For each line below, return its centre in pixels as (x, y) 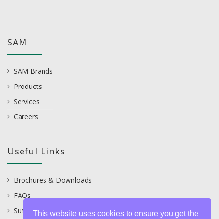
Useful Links (36, 151)
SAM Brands (33, 71)
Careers (26, 116)
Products (28, 86)
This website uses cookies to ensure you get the (116, 213)
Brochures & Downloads (53, 180)
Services (27, 101)
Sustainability (34, 210)
